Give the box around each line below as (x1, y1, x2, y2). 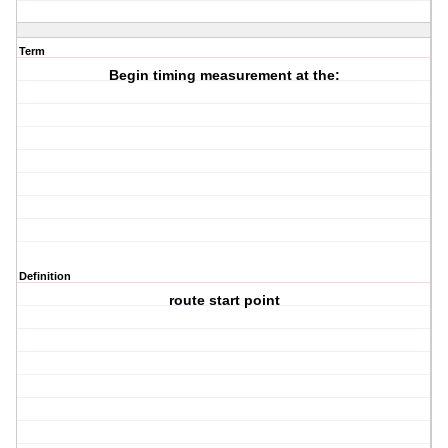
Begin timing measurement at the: (108, 67, 340, 84)
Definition (19, 270, 71, 283)
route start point (168, 292, 280, 309)
